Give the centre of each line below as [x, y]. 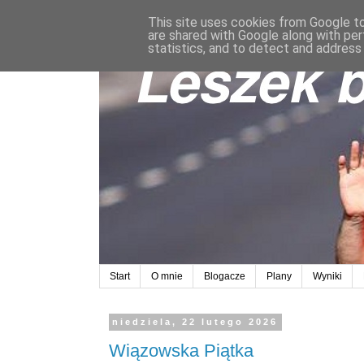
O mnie [167, 277]
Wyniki [327, 277]
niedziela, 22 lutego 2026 [195, 322]
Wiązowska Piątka [181, 350]
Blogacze [225, 277]
